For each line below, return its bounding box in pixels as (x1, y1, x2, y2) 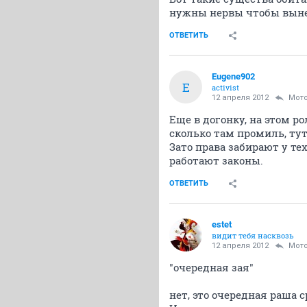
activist (212, 82, 239, 93)
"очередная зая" (169, 260, 254, 275)
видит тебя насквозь (212, 230, 294, 241)
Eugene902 (212, 71, 255, 82)
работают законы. (169, 153, 263, 168)
